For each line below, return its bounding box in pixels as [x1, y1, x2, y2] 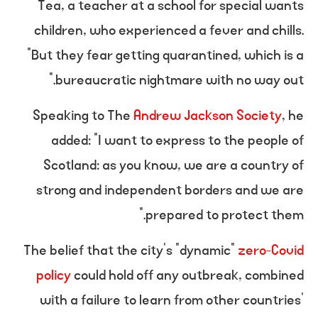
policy [36, 265, 71, 286]
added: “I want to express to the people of [51, 130, 304, 151]
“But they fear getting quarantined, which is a [27, 45, 304, 66]
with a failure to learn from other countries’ [40, 290, 304, 311]
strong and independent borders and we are [36, 180, 304, 201]
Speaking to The [33, 105, 133, 126]
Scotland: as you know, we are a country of [43, 155, 304, 176]
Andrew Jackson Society [133, 105, 282, 126]
